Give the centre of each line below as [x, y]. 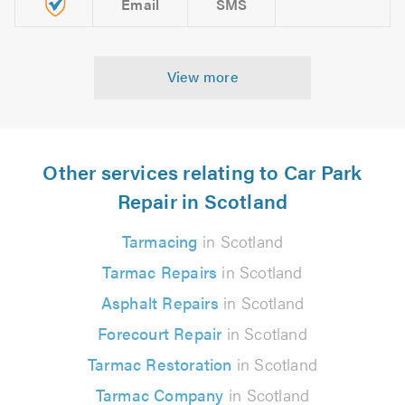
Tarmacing [160, 240]
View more [202, 76]
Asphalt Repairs [160, 302]
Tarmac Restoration [160, 363]
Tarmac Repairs [160, 271]
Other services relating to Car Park [202, 171]
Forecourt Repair [160, 333]
